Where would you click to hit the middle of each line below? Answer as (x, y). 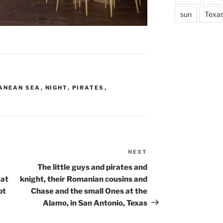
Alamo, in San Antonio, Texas (95, 203)
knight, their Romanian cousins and (84, 179)
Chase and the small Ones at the (89, 191)
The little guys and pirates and (93, 167)
